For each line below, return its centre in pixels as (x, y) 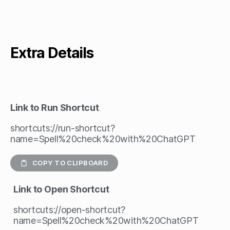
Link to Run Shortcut (55, 108)
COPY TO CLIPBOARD (70, 163)
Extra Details (52, 53)
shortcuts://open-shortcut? (69, 210)
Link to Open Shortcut (61, 189)
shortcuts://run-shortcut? (63, 128)
